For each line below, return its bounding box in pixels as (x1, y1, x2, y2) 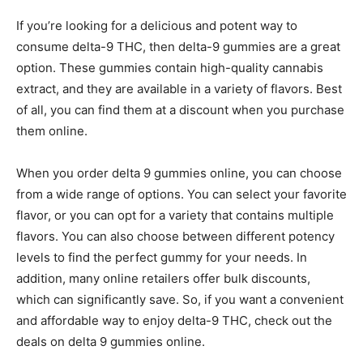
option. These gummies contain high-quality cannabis (16, 60, 323, 75)
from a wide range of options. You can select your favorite (16, 186, 347, 202)
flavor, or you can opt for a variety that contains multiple (16, 207, 334, 223)
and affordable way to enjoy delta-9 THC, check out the (16, 313, 332, 328)
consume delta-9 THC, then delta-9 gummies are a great (16, 39, 340, 54)
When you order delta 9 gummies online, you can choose (16, 165, 342, 181)
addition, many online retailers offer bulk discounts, (16, 271, 310, 286)
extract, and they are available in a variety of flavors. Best (16, 81, 342, 96)
